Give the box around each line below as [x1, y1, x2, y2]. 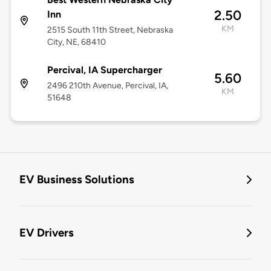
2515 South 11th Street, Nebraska [47, 25, 173, 36]
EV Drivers [19, 226, 74, 240]
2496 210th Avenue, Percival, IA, [47, 80, 168, 91]
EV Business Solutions [19, 172, 134, 187]
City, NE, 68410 [47, 37, 106, 48]
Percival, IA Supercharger [47, 64, 162, 76]
